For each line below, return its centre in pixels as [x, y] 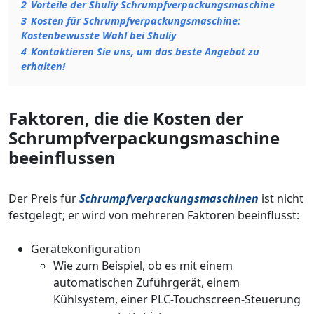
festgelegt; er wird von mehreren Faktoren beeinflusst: [154, 215]
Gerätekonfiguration [86, 249]
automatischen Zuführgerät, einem [146, 282]
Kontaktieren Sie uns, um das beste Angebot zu [145, 52]
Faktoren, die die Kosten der [126, 118]
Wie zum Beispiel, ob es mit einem [143, 266]
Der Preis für [44, 198]
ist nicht [281, 198]
